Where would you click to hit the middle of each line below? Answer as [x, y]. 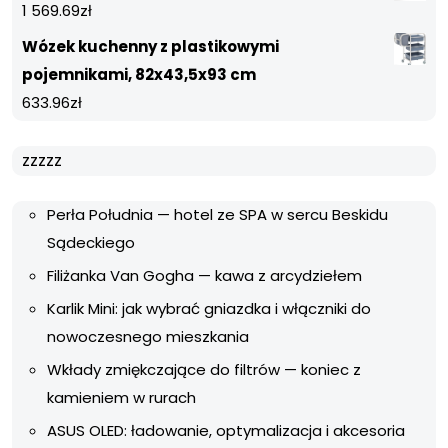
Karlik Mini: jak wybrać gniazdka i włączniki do [209, 308]
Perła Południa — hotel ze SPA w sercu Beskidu [217, 214]
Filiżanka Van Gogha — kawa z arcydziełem [204, 275]
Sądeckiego [91, 242]
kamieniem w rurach [121, 397]
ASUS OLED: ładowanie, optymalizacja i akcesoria [226, 430]
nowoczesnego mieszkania [148, 336]
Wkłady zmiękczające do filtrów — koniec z [204, 369]
